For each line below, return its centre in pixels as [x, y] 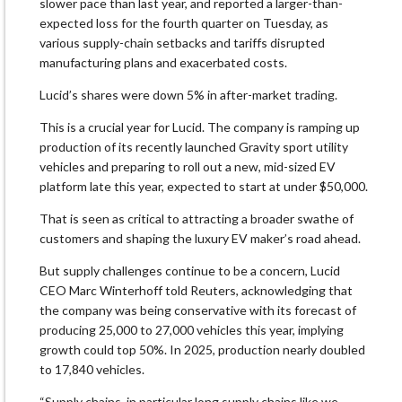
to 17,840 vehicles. [92, 370]
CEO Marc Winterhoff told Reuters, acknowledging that [196, 291]
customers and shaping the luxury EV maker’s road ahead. [200, 239]
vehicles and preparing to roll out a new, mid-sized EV [188, 167]
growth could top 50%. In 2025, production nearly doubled [202, 350]
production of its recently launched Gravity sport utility [194, 147]
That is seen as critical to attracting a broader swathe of [197, 219]
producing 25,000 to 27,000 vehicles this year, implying [192, 330]
